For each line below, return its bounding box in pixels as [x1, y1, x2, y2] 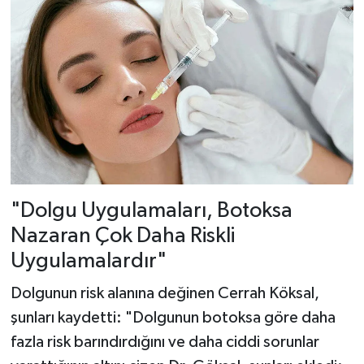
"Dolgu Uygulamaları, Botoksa [10, 200, 292, 223]
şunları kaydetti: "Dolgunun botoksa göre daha [10, 309, 336, 326]
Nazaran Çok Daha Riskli [10, 225, 235, 248]
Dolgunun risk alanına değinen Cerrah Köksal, [10, 284, 319, 301]
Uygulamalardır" [10, 250, 167, 273]
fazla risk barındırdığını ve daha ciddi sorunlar [10, 333, 319, 350]
